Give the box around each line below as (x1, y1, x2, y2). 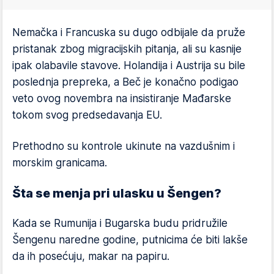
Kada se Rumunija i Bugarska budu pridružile (12, 217, 228, 229)
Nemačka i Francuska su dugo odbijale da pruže (12, 26, 245, 39)
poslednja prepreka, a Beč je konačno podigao (12, 76, 239, 88)
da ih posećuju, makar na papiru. (12, 250, 169, 262)
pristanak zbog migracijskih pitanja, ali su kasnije (12, 43, 242, 55)
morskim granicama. (12, 157, 107, 169)
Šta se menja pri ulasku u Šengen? (12, 186, 221, 201)
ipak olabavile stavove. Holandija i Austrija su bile (12, 59, 245, 72)
